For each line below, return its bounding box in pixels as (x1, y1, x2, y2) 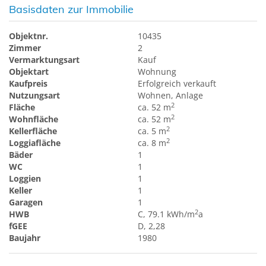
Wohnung (138, 66, 177, 78)
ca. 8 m (138, 137, 167, 149)
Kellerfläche (9, 125, 57, 137)
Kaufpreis (9, 78, 47, 90)
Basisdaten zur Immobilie (9, 2, 134, 17)
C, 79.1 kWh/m (138, 208, 195, 220)
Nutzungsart (9, 90, 60, 102)
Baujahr (9, 232, 40, 244)
